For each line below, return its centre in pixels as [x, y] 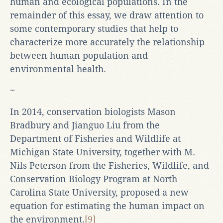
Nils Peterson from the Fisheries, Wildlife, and [110, 165]
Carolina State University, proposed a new [99, 192]
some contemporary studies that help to [94, 28]
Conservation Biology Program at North [94, 179]
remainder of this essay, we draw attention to [107, 15]
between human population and [79, 55]
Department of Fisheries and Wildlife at [95, 138]
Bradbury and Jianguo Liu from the [85, 125]
